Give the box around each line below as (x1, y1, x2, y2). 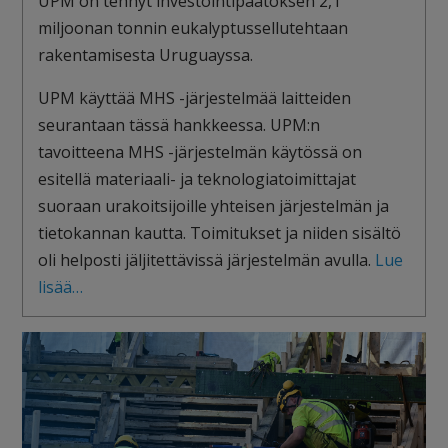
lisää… (38, 276, 84, 299)
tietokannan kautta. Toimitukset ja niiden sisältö (38, 222, 402, 245)
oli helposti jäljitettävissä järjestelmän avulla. (38, 249, 376, 272)
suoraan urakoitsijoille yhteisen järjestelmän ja (38, 195, 390, 218)
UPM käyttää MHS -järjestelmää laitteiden (38, 87, 352, 110)
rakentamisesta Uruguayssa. (38, 44, 254, 67)
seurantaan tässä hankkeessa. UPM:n (38, 114, 321, 137)
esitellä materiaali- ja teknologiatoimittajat (38, 168, 357, 191)
